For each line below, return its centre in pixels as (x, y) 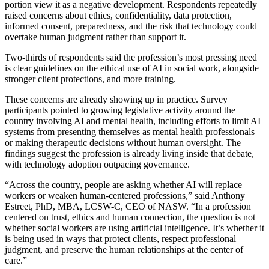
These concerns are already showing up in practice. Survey (116, 99)
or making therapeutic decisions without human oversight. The (123, 142)
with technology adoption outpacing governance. (97, 164)
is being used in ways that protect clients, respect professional (120, 238)
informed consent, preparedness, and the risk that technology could (131, 26)
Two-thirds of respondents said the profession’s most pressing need (131, 57)
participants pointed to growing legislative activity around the (120, 110)
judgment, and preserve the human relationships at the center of (124, 249)
